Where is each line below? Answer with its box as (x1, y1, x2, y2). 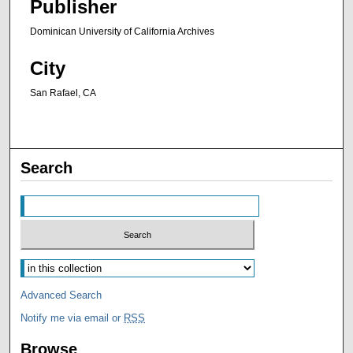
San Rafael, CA (30, 87, 96, 98)
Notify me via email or (20, 312, 124, 325)
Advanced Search (20, 289, 102, 302)
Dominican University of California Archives (30, 26, 214, 38)
